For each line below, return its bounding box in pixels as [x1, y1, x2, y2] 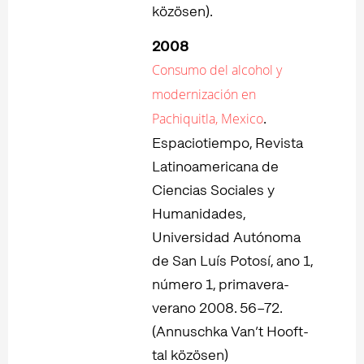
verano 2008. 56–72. [152, 297, 282, 317]
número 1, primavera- [152, 274, 289, 293]
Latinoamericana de [152, 156, 279, 175]
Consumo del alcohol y [152, 60, 282, 79]
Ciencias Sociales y [152, 180, 275, 199]
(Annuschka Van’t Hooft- [152, 321, 309, 340]
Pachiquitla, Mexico [152, 109, 263, 128]
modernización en [152, 84, 256, 103]
